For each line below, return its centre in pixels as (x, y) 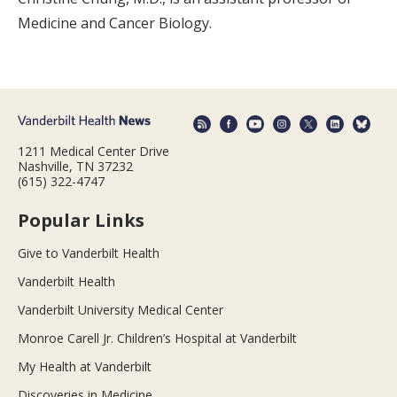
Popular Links (81, 220)
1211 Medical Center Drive (93, 151)
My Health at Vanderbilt (85, 366)
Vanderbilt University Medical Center (121, 309)
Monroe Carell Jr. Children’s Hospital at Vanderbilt (157, 338)
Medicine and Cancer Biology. (115, 23)
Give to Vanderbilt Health (89, 253)
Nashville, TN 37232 (75, 166)
